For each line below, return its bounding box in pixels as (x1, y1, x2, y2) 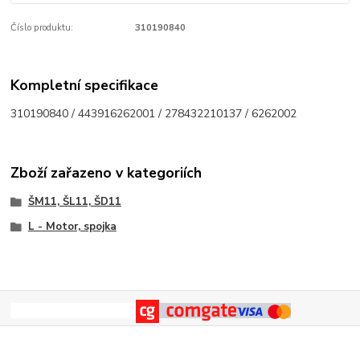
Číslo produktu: (10, 22, 74, 35)
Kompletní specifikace (10, 75, 159, 95)
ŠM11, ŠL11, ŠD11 (27, 194, 121, 209)
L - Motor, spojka (27, 219, 117, 235)
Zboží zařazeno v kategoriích (10, 163, 202, 183)
